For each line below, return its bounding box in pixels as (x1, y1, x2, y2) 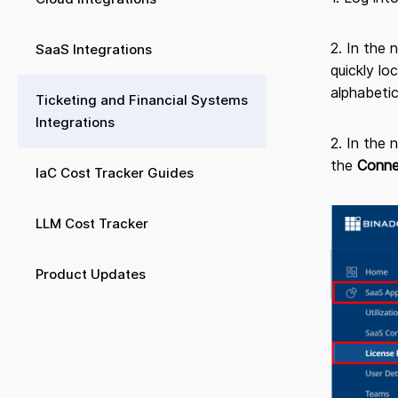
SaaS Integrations (36, 41, 152, 58)
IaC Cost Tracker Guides (36, 164, 194, 181)
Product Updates (36, 266, 146, 283)
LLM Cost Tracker (36, 215, 148, 232)
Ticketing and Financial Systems (36, 92, 248, 108)
